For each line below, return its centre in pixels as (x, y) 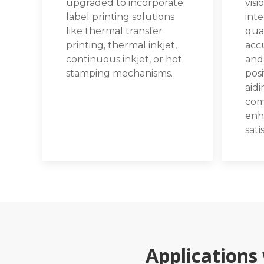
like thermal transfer (114, 31)
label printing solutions (120, 16)
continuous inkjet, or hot (124, 59)
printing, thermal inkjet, (121, 45)
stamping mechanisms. (119, 73)
